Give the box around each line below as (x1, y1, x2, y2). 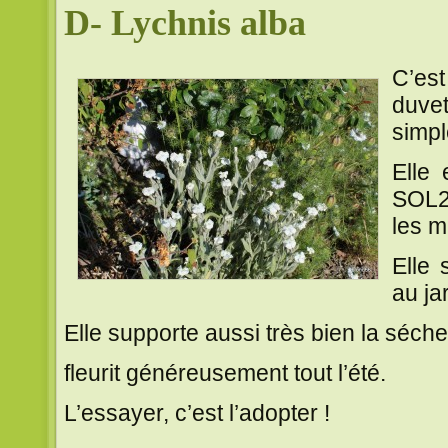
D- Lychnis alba (64, 2, 306, 43)
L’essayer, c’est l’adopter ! (64, 399, 330, 426)
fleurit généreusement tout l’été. (64, 359, 386, 386)
